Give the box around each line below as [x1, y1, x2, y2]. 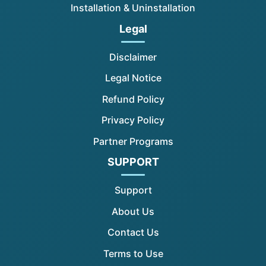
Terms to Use [103, 247, 163, 259]
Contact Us [107, 226, 159, 239]
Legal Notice [104, 72, 161, 84]
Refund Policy [102, 93, 164, 105]
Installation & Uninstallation [71, 2, 195, 14]
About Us [112, 205, 154, 217]
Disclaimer [109, 50, 157, 63]
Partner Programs [93, 135, 173, 147]
